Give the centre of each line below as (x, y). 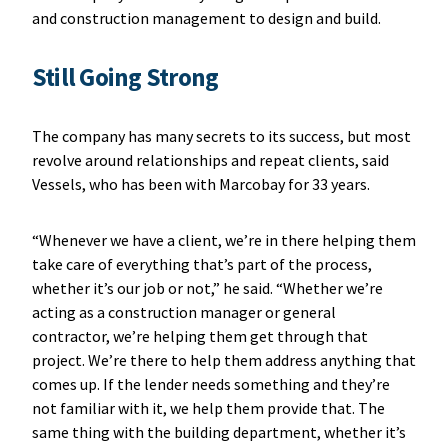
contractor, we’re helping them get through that (199, 335)
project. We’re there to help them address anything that (223, 359)
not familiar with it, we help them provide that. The (208, 407)
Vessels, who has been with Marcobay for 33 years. (203, 183)
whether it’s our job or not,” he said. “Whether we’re (207, 287)
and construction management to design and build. (209, 17)
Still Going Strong (125, 76)
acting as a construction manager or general (183, 311)
